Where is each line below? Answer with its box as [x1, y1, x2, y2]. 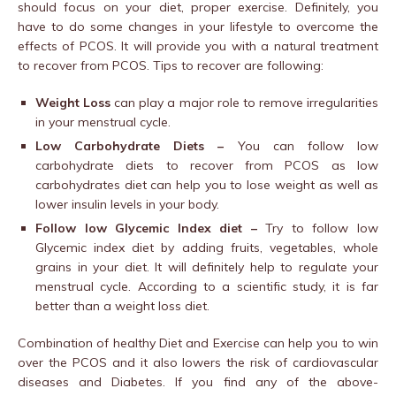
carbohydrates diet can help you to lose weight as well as [35, 177, 378, 194]
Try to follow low [265, 220, 379, 237]
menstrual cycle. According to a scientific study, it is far [35, 278, 378, 295]
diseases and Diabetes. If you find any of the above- [18, 374, 378, 391]
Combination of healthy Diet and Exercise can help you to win [18, 335, 378, 352]
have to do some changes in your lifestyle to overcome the [18, 19, 378, 35]
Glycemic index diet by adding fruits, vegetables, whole [35, 240, 378, 256]
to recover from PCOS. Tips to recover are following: [18, 57, 324, 74]
